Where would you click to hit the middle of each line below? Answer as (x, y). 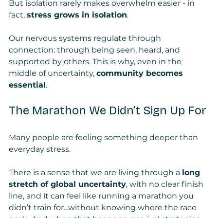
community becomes (141, 73)
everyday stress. (40, 149)
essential (27, 85)
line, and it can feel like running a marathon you (102, 196)
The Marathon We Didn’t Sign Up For (108, 111)
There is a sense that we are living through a (95, 173)
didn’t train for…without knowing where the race (104, 208)
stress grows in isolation (77, 15)
